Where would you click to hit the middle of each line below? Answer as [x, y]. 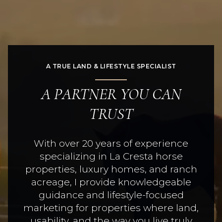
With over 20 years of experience [111, 143]
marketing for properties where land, [111, 208]
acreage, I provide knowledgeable [111, 182]
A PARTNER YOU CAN [111, 94]
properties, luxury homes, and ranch [111, 169]
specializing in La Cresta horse [111, 156]
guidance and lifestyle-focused [111, 195]
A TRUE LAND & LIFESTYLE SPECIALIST [111, 66]
